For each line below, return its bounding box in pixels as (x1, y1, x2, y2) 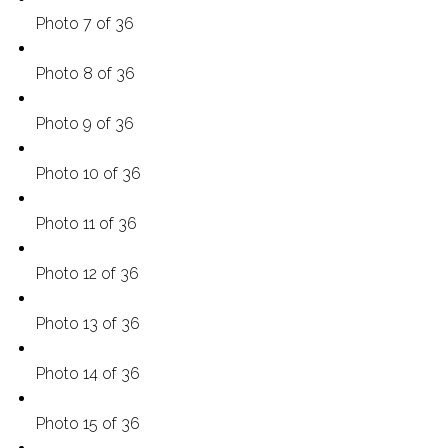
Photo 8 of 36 (35, 63, 135, 83)
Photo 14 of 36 (35, 363, 140, 383)
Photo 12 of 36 (35, 263, 139, 283)
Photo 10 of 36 (35, 163, 141, 183)
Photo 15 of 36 (35, 413, 140, 433)
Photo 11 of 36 (35, 213, 137, 233)
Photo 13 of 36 (35, 313, 140, 333)
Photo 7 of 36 (35, 13, 134, 33)
